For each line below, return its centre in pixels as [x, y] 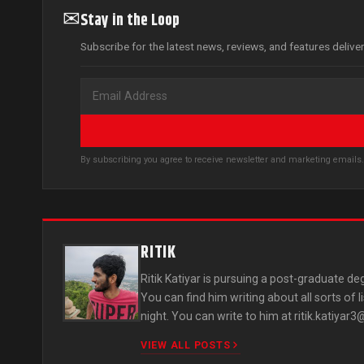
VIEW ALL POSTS [186, 345]
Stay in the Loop [130, 21]
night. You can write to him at [217, 316]
